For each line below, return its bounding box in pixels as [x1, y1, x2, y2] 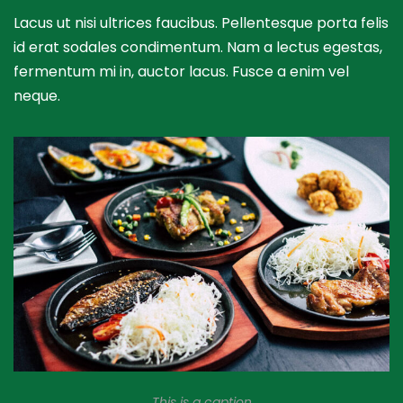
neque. [13, 85, 60, 106]
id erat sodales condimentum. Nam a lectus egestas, [13, 36, 382, 58]
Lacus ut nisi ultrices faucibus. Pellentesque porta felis [13, 12, 389, 33]
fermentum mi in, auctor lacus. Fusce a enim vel [13, 60, 349, 82]
